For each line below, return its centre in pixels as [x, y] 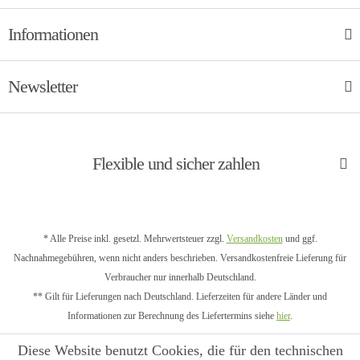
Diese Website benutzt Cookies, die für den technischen [180, 350]
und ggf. [300, 239]
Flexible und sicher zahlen [176, 164]
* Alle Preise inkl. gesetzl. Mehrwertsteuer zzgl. [135, 239]
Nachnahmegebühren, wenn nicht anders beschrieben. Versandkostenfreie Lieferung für [180, 258]
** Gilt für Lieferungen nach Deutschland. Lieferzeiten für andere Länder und [180, 297]
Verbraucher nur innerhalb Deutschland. [180, 278]
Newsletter [43, 86]
